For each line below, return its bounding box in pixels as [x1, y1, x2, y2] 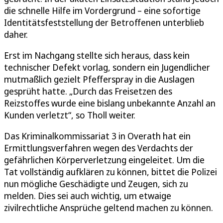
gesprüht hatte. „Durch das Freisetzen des [4, 85, 172, 98]
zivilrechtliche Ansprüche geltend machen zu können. [4, 202, 213, 214]
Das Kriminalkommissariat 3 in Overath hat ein [4, 130, 191, 142]
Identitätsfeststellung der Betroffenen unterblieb [4, 16, 204, 29]
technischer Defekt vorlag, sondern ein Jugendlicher [4, 61, 210, 74]
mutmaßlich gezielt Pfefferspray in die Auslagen [4, 73, 195, 86]
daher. [4, 28, 28, 41]
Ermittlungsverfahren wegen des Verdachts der [4, 142, 193, 154]
